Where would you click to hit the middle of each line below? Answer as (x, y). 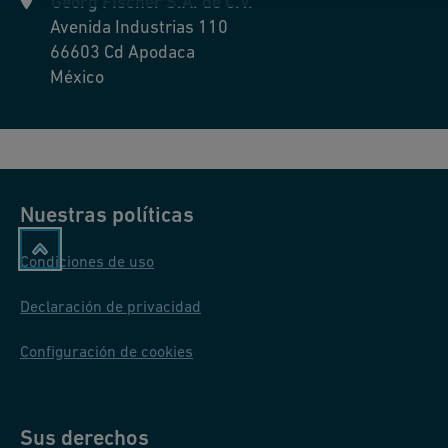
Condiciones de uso (87, 260)
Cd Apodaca (149, 51)
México (77, 76)
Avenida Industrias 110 (139, 26)
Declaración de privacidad (110, 305)
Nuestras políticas (107, 214)
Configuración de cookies (106, 350)
